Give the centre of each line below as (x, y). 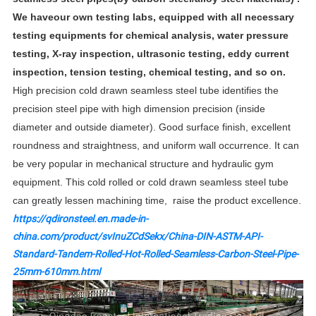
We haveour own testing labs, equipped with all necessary (154, 17)
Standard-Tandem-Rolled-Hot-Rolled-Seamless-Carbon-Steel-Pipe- (156, 253)
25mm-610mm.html (57, 271)
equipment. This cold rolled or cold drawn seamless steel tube (151, 182)
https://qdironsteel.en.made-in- (81, 218)
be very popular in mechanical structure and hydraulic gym (144, 163)
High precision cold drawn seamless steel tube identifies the (146, 90)
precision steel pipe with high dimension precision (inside (139, 108)
